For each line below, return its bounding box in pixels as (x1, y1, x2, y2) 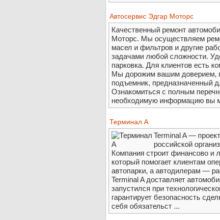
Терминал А (110, 118, 148, 126)
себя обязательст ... (111, 202, 180, 211)
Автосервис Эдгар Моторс (110, 12, 193, 21)
